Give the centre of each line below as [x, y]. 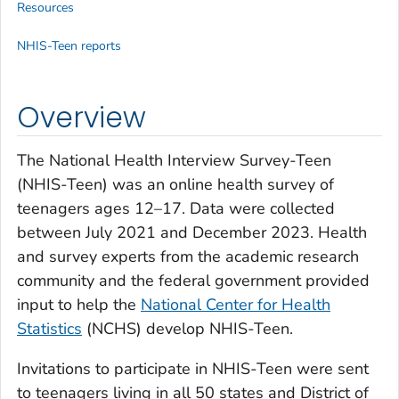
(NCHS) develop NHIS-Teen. [187, 328]
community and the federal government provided [193, 280]
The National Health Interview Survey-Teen [174, 160]
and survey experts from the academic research [188, 256]
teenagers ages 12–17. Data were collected [176, 208]
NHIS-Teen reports [69, 46]
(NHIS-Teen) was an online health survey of [175, 184]
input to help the [79, 304]
